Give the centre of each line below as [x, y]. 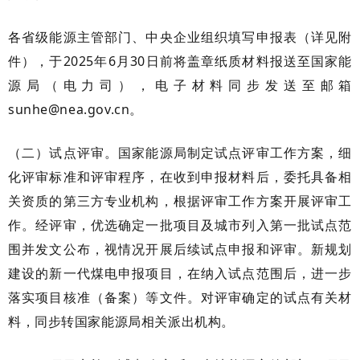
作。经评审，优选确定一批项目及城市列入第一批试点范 [180, 225]
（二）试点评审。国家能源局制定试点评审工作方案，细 [180, 152]
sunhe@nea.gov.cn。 [76, 109]
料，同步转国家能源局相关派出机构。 [121, 321]
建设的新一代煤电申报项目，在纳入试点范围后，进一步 [180, 273]
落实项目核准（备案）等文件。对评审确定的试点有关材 [180, 297]
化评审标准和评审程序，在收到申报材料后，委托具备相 [180, 176]
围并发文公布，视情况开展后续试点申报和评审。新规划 [180, 249]
